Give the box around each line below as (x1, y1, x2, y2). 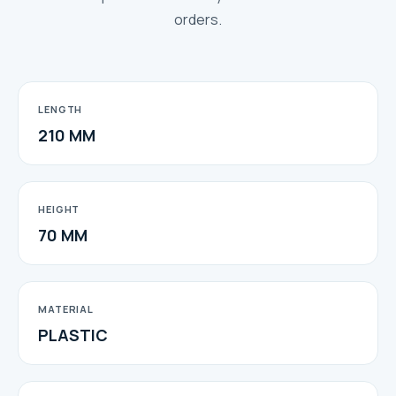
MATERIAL (38, 301, 95, 316)
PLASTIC (38, 324, 108, 346)
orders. (174, 9, 222, 29)
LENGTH (38, 102, 83, 116)
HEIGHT (38, 202, 80, 216)
